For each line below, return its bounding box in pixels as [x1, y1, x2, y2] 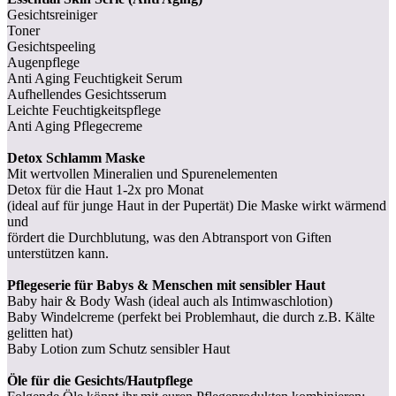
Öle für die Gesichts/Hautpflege [7, 372, 193, 388]
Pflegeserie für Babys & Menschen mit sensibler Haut [7, 277, 325, 293]
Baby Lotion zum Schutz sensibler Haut [7, 340, 230, 356]
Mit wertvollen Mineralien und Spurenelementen [7, 165, 278, 181]
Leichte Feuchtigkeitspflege [7, 102, 161, 118]
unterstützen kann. [7, 245, 109, 261]
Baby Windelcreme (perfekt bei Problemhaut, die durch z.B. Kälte [7, 308, 375, 324]
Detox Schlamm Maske [7, 149, 145, 165]
